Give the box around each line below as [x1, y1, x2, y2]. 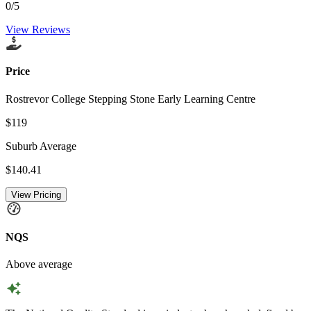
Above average [6, 258, 72, 270]
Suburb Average [6, 140, 76, 152]
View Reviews [6, 24, 70, 36]
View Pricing [11, 189, 61, 200]
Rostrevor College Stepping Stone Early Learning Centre [6, 92, 255, 105]
